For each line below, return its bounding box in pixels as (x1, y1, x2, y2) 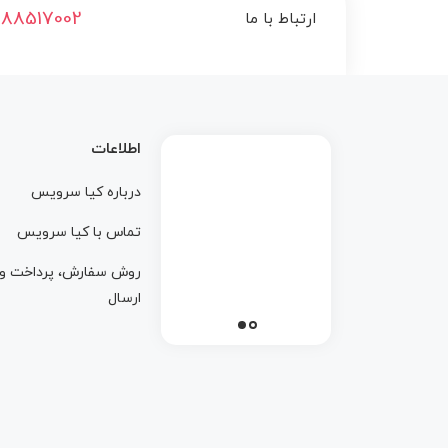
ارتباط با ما (245, 9, 316, 30)
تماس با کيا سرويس (17, 223, 141, 242)
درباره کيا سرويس (31, 183, 141, 202)
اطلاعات (91, 139, 141, 160)
